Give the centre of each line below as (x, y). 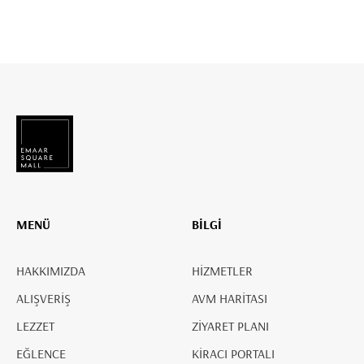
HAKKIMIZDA (51, 270)
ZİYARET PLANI (230, 325)
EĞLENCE (41, 353)
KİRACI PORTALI (233, 353)
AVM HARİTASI (230, 298)
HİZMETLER (222, 270)
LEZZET (35, 325)
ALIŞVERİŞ (43, 298)
